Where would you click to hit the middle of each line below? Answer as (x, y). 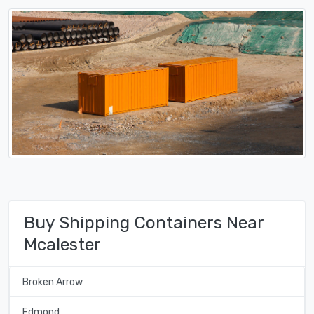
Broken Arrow (52, 282)
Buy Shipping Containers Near (144, 223)
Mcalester (62, 245)
